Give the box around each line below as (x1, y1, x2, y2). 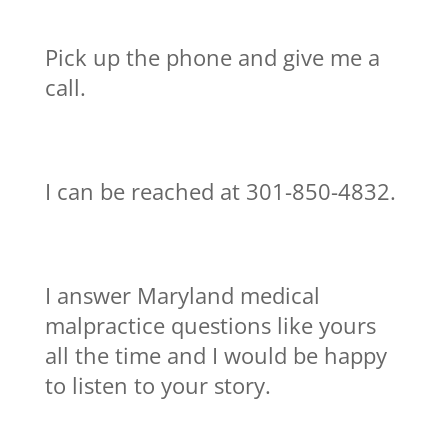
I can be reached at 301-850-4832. (44, 175, 396, 206)
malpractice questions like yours (44, 309, 376, 340)
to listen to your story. (44, 369, 271, 400)
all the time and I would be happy (44, 339, 387, 370)
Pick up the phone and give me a (44, 41, 380, 72)
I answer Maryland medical (44, 279, 320, 310)
